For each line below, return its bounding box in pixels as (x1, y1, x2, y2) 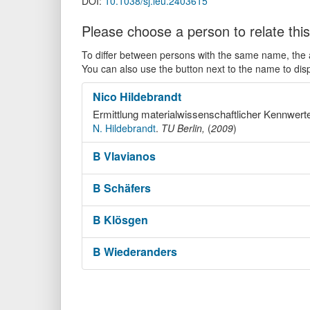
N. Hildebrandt (93, 120, 156, 135)
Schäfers (104, 179, 151, 196)
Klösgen (104, 211, 148, 228)
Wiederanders (104, 243, 177, 259)
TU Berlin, (161, 120, 208, 135)
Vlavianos (104, 147, 156, 164)
